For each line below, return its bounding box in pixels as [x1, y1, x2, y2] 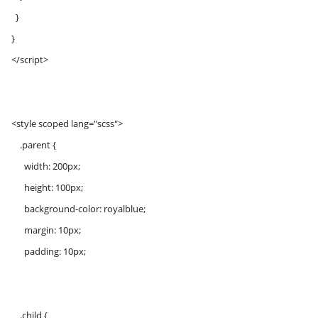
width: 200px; [11, 160, 80, 172]
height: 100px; [11, 181, 83, 194]
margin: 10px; [11, 224, 81, 236]
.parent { [11, 138, 56, 151]
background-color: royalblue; [11, 202, 146, 215]
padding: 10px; [11, 245, 86, 258]
